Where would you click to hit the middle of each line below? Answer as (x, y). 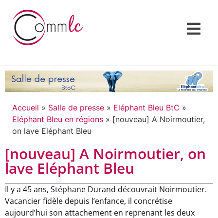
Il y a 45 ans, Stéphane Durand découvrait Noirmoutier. (106, 190)
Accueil (26, 108)
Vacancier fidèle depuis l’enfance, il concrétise (89, 201)
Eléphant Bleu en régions (58, 119)
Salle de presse (76, 108)
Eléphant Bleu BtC (146, 108)
